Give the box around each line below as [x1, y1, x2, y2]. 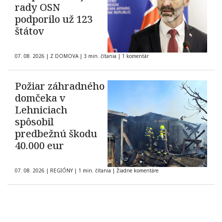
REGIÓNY [50, 167, 73, 174]
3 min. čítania [82, 53, 118, 60]
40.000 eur [15, 139, 64, 153]
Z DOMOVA [50, 53, 78, 60]
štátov [15, 24, 44, 38]
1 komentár [122, 53, 149, 60]
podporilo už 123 [15, 12, 93, 26]
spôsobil [15, 115, 54, 129]
